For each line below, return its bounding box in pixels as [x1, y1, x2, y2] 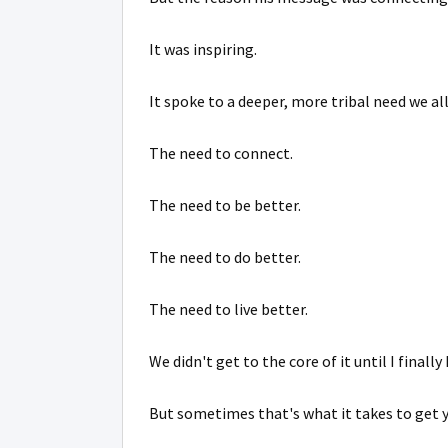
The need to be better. [149, 195, 301, 215]
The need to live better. [149, 299, 308, 319]
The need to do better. [149, 247, 301, 267]
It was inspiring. [149, 39, 257, 59]
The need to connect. [149, 143, 293, 163]
